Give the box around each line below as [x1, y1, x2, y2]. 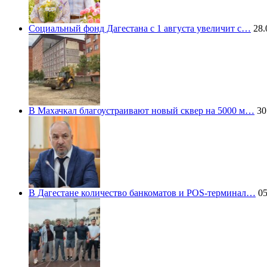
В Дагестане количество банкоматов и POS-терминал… [29, 188, 256, 198]
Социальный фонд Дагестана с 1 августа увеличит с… [29, 23, 251, 34]
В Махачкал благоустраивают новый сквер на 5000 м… [29, 105, 254, 116]
